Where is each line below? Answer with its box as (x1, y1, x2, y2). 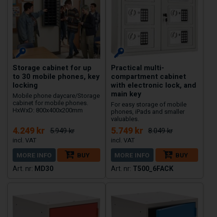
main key (110, 88, 141, 99)
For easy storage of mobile (110, 100, 186, 108)
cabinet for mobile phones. (13, 99, 88, 107)
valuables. (110, 115, 139, 123)
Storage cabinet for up (13, 62, 92, 73)
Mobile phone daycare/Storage (13, 92, 100, 99)
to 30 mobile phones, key (13, 71, 100, 82)
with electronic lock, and (110, 79, 196, 91)
